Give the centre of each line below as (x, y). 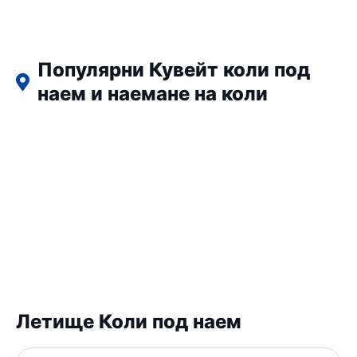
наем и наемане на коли (152, 94)
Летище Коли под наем (129, 322)
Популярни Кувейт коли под (173, 70)
